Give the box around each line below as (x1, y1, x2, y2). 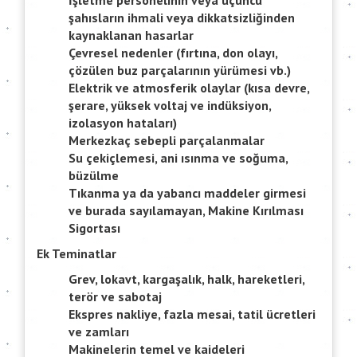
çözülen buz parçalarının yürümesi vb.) (69, 62, 291, 79)
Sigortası (69, 220, 120, 237)
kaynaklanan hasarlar (69, 27, 194, 44)
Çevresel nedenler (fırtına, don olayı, (69, 45, 277, 61)
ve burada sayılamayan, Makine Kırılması (69, 202, 304, 219)
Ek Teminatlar (37, 245, 116, 262)
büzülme (69, 167, 119, 184)
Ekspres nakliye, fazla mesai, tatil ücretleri (69, 306, 316, 323)
